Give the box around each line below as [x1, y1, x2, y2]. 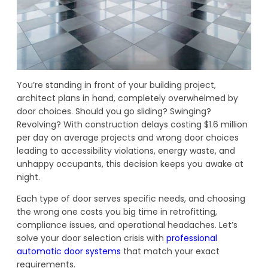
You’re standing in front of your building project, [17, 79, 216, 91]
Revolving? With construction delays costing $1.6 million [17, 118, 248, 130]
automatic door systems [17, 245, 121, 257]
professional [164, 232, 217, 244]
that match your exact [121, 245, 220, 257]
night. [17, 171, 40, 183]
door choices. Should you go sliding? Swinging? [17, 105, 211, 117]
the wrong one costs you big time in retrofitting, [17, 206, 217, 218]
